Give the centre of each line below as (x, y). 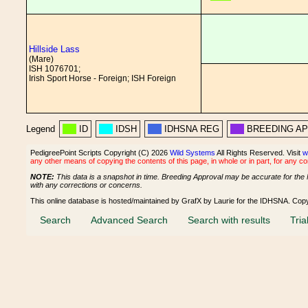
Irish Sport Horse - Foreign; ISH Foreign (102, 78)
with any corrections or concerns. (86, 185)
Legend (41, 129)
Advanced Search (129, 220)
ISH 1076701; (55, 69)
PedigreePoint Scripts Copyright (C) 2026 (100, 153)
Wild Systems (192, 153)
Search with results (229, 220)
